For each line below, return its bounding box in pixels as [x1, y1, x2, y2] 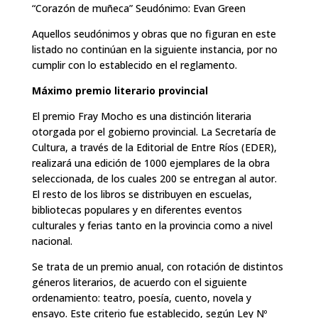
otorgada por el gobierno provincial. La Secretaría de [31, 124, 276, 138]
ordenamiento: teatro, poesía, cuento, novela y [31, 290, 251, 305]
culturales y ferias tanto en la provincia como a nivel [31, 218, 273, 232]
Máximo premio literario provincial [31, 83, 208, 97]
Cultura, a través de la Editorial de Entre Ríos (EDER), [31, 140, 277, 154]
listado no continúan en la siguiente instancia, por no [31, 42, 278, 56]
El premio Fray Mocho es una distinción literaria [31, 109, 251, 123]
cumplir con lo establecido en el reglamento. [31, 57, 240, 72]
